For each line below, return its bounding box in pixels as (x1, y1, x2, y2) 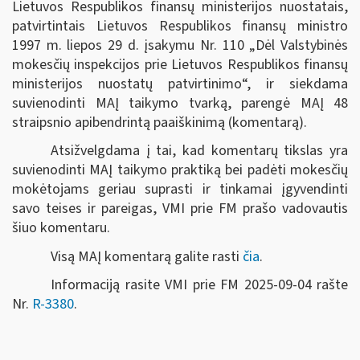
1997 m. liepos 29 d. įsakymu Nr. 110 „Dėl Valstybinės (12, 35, 348, 55)
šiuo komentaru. (12, 218, 187, 238)
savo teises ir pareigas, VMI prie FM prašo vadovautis (12, 198, 348, 219)
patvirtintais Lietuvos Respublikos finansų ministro (12, 15, 348, 36)
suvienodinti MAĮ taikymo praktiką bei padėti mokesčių (12, 160, 348, 180)
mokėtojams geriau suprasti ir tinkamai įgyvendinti (12, 179, 348, 199)
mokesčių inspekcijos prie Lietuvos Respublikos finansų (12, 54, 348, 75)
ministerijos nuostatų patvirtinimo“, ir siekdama (12, 73, 348, 94)
